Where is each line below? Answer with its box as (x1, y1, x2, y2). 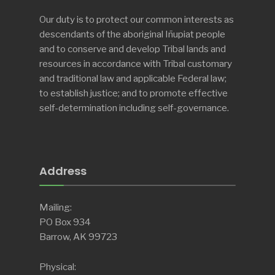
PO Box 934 (39, 216, 91, 228)
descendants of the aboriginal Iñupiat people (39, 28, 225, 41)
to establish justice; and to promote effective (39, 87, 228, 99)
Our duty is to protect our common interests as (39, 14, 234, 26)
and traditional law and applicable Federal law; (39, 72, 227, 85)
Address (39, 163, 87, 179)
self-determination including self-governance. (39, 102, 229, 114)
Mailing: (39, 201, 72, 214)
